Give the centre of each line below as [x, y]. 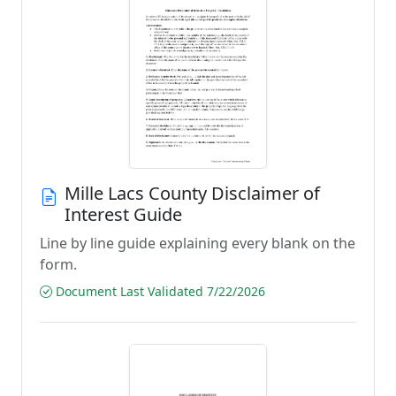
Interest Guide [123, 214]
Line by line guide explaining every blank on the [198, 243]
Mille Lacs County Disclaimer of [192, 193]
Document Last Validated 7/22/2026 [159, 291]
